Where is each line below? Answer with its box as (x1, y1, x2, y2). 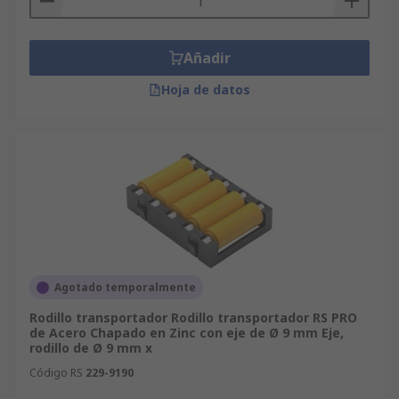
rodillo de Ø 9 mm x (29, 339, 152, 356)
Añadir (183, 48, 231, 68)
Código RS (29, 365, 83, 380)
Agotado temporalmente (54, 280, 196, 295)
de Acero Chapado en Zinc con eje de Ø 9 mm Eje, (29, 324, 344, 341)
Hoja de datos (161, 81, 250, 98)
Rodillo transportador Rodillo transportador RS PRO (29, 309, 357, 326)
